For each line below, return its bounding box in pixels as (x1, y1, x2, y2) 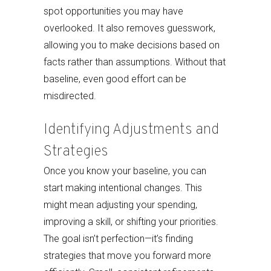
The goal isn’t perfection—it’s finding (44, 233, 193, 244)
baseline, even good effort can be (44, 73, 186, 85)
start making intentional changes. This (44, 182, 202, 194)
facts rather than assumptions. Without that (44, 56, 226, 68)
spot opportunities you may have (44, 5, 183, 17)
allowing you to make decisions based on (44, 39, 220, 51)
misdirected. (44, 90, 96, 102)
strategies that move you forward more (44, 250, 211, 261)
